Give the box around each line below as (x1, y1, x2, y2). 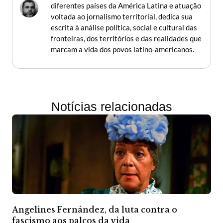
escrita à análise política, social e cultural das (51, 22, 197, 32)
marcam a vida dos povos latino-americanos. (51, 44, 194, 54)
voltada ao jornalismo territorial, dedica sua (51, 11, 193, 21)
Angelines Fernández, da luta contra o (12, 204, 177, 215)
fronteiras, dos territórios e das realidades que (51, 33, 202, 43)
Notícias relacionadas (51, 99, 172, 113)
